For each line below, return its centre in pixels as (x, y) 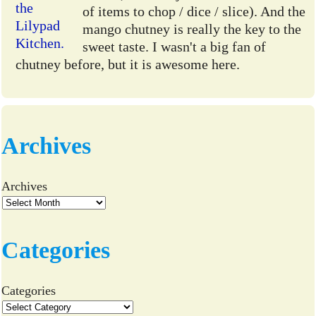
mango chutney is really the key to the (192, 29)
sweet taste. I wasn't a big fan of (175, 47)
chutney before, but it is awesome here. (128, 65)
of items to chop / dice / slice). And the (194, 12)
